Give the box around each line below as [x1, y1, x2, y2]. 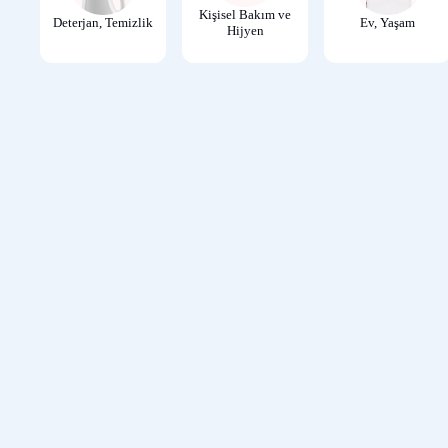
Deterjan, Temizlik [53, 14, 154, 30]
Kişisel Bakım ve [199, 6, 292, 22]
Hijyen [226, 22, 264, 38]
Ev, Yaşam [360, 14, 416, 30]
